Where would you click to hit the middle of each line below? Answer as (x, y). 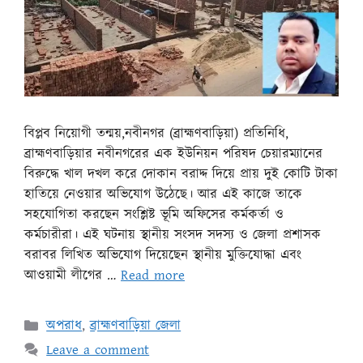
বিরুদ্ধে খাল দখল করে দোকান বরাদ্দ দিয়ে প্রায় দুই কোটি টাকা (181, 175)
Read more (153, 276)
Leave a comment (98, 350)
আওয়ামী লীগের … (73, 276)
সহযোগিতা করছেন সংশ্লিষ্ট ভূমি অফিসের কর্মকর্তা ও (154, 215)
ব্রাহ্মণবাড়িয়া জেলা (136, 326)
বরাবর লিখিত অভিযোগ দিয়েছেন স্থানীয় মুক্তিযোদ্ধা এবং (163, 256)
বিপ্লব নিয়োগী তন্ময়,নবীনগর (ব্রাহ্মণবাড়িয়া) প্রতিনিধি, (156, 134)
